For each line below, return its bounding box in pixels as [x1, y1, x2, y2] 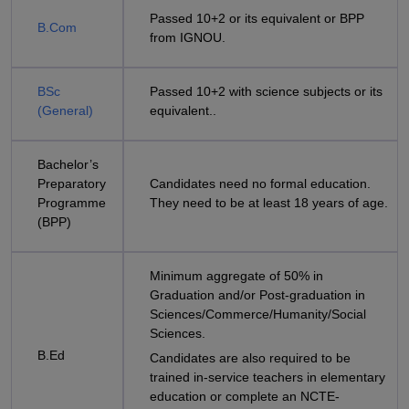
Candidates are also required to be [150, 351, 351, 365]
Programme [37, 195, 106, 210]
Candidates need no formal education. [150, 176, 371, 191]
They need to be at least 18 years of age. [150, 195, 388, 210]
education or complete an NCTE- [150, 389, 340, 404]
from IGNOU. [150, 30, 225, 45]
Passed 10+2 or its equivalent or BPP [150, 11, 364, 26]
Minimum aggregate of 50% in [150, 268, 323, 283]
